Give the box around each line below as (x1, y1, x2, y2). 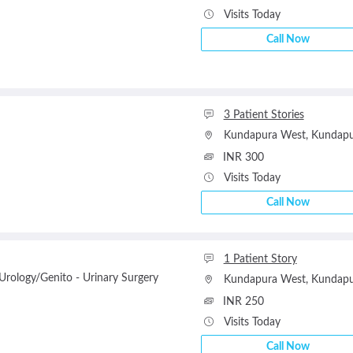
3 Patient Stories (223, 110, 304, 121)
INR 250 (222, 296, 264, 307)
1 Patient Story (223, 254, 297, 265)
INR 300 (222, 152, 264, 163)
